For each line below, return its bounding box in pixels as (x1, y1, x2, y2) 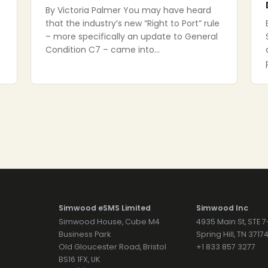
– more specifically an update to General (45, 31, 218, 42)
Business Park (58, 229, 111, 239)
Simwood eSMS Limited (58, 203, 151, 213)
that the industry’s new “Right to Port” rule (45, 17, 220, 29)
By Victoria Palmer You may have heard (45, 4, 211, 16)
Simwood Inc (196, 203, 249, 213)
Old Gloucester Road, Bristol (58, 242, 166, 252)
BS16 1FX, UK (58, 254, 100, 264)
